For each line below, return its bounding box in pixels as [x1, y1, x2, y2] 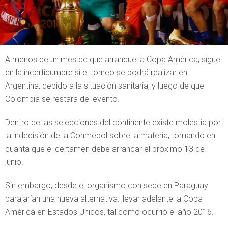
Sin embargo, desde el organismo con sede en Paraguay [5, 181, 208, 190]
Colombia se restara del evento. [5, 94, 120, 104]
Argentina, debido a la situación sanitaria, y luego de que [5, 81, 204, 91]
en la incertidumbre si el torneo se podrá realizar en [5, 68, 187, 77]
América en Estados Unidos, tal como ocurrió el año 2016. [5, 207, 214, 217]
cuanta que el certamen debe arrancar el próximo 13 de [5, 144, 205, 154]
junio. [5, 157, 23, 167]
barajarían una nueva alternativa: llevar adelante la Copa [5, 194, 203, 204]
